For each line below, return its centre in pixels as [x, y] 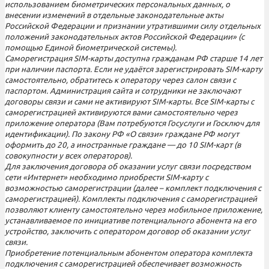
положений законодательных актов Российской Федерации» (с [125, 37]
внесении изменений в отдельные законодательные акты [114, 15]
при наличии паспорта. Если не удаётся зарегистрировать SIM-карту [134, 69]
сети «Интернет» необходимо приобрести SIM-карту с [107, 177]
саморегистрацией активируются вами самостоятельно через [121, 112]
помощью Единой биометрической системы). [91, 47]
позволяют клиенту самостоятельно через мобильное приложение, [134, 210]
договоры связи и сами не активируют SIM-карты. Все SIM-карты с [129, 101]
